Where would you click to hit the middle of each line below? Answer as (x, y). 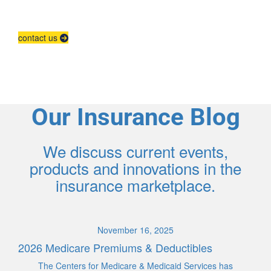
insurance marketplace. (135, 185)
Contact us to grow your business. (135, 12)
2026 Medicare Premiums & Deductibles (115, 248)
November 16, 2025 (135, 230)
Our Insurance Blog (135, 117)
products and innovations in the (135, 168)
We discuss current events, (135, 151)
